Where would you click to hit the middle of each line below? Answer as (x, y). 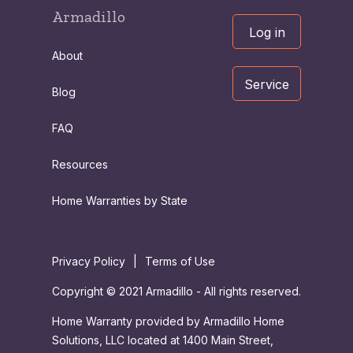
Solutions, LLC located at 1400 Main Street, (163, 340)
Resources (80, 165)
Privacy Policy (89, 262)
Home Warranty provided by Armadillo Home (168, 321)
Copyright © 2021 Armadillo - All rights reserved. (176, 292)
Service (267, 85)
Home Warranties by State (120, 201)
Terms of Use (180, 262)
